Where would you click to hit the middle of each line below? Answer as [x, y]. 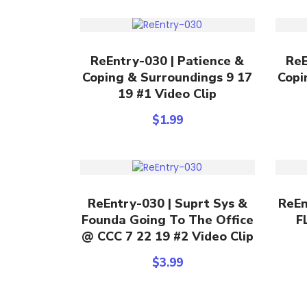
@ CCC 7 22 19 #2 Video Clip [167, 236]
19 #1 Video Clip [168, 94]
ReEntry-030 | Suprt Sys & [167, 203]
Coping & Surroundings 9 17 [168, 78]
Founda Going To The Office [167, 220]
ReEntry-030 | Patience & [168, 61]
